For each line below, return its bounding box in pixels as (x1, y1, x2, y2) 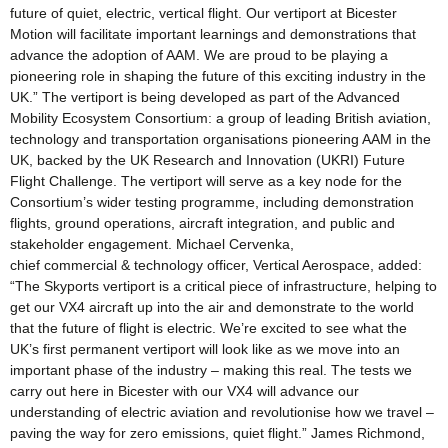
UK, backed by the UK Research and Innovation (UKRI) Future (10, 151, 405, 168)
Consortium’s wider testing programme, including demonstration (10, 193, 414, 210)
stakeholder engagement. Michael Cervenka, (10, 235, 294, 252)
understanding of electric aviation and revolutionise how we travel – (10, 403, 434, 420)
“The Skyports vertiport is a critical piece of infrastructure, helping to (10, 277, 437, 294)
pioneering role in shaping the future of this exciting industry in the (10, 67, 426, 84)
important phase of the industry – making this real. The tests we (10, 361, 412, 378)
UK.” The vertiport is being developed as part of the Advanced (10, 88, 400, 105)
